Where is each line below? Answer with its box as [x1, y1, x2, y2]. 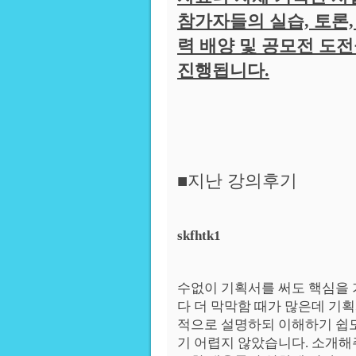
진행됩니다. [177, 60, 269, 80]
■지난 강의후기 [177, 171, 297, 191]
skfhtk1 [177, 228, 221, 243]
